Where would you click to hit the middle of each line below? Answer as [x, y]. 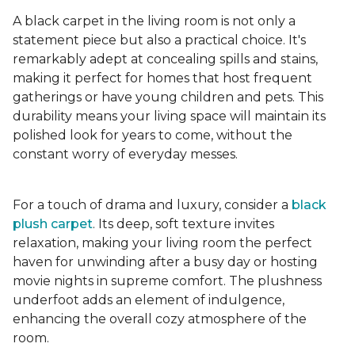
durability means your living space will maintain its [169, 116]
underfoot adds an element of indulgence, [149, 300]
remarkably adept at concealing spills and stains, [165, 59]
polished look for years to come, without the [153, 136]
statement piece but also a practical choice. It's [159, 40]
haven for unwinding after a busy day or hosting [165, 262]
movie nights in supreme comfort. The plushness [167, 281]
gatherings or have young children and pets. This [168, 97]
